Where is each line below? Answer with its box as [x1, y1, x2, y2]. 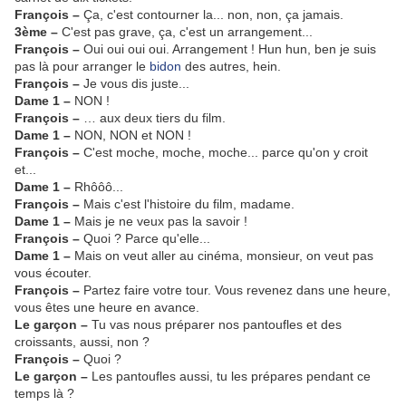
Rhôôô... [74, 179, 123, 195]
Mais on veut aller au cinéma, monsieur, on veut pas [74, 248, 373, 264]
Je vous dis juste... [83, 76, 189, 92]
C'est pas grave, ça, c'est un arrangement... [62, 24, 313, 40]
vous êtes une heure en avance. [14, 300, 199, 315]
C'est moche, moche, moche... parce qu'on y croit [83, 145, 368, 160]
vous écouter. [14, 266, 92, 281]
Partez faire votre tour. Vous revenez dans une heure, [83, 283, 391, 298]
